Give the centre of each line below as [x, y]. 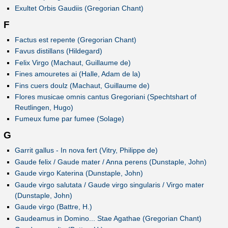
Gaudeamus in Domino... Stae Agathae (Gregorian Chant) [108, 218]
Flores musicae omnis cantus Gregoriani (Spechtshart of [105, 96]
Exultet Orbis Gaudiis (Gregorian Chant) [79, 8]
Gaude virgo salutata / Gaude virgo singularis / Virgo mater [109, 184]
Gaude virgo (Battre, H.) [53, 207]
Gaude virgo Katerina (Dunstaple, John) [79, 173]
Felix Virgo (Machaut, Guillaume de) [73, 62]
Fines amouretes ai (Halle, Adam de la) [77, 74]
